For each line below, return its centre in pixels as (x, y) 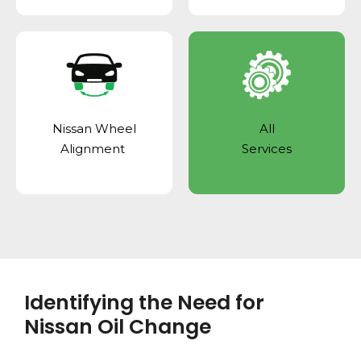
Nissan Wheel (94, 129)
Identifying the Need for (144, 303)
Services (267, 149)
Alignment (94, 149)
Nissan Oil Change (118, 327)
